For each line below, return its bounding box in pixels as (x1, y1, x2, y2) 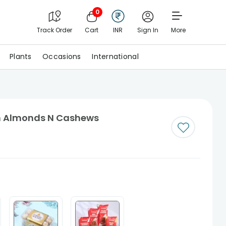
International (92, 51, 139, 62)
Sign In (137, 26, 158, 34)
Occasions (42, 51, 81, 62)
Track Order (36, 26, 72, 34)
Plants (10, 51, 32, 62)
